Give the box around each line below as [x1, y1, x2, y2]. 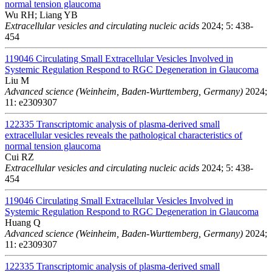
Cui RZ [5, 151, 34, 162]
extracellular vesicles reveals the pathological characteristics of [5, 129, 242, 140]
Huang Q [5, 217, 41, 228]
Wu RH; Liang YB [5, 9, 78, 20]
